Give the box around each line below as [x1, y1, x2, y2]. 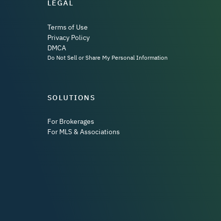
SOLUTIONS [47, 92, 95, 102]
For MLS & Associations [47, 127, 120, 137]
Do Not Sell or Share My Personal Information [47, 53, 168, 61]
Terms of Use [47, 22, 88, 32]
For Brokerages [47, 117, 94, 126]
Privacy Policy [47, 33, 90, 42]
